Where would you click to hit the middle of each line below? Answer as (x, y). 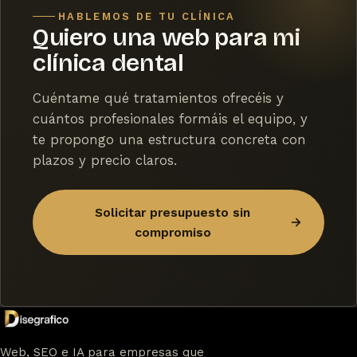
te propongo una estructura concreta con (169, 139)
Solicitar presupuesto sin (173, 212)
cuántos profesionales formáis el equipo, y (170, 118)
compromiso (173, 232)
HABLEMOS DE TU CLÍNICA (147, 17)
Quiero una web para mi (167, 38)
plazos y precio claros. (105, 160)
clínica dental (108, 63)
